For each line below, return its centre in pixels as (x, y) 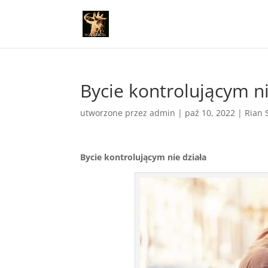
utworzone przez (115, 113)
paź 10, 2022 (210, 113)
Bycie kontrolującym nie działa (144, 157)
